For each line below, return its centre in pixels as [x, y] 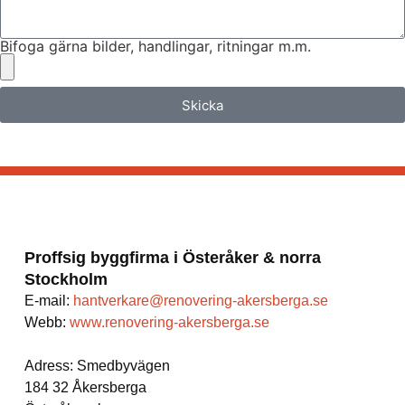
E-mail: [48, 301]
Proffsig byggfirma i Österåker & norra [172, 258]
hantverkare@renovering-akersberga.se [200, 301]
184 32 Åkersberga [85, 388]
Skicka [202, 105]
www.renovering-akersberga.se [169, 323]
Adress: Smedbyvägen [97, 366]
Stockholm [66, 280]
